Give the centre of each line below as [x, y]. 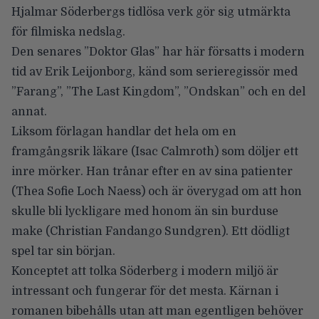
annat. [29, 111]
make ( [31, 231]
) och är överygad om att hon [221, 191]
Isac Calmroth [175, 151]
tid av [27, 72]
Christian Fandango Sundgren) [138, 231]
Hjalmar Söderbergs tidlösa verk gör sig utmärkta [151, 12]
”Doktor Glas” [123, 52]
